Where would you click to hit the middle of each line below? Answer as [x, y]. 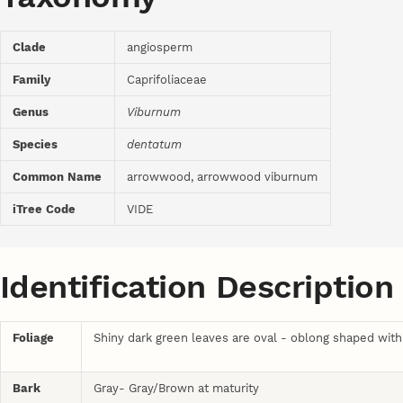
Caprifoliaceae [167, 80]
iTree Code [45, 210]
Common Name [58, 177]
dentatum [155, 145]
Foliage [34, 337]
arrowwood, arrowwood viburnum [223, 177]
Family [32, 80]
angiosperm [160, 48]
